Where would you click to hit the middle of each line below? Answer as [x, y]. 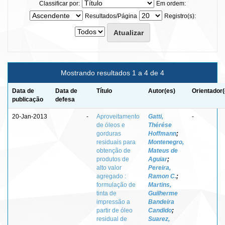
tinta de [106, 193]
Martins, [160, 185]
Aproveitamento [118, 116]
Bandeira [161, 202]
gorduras [109, 133]
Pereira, [159, 167]
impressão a [113, 202]
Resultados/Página [111, 16]
